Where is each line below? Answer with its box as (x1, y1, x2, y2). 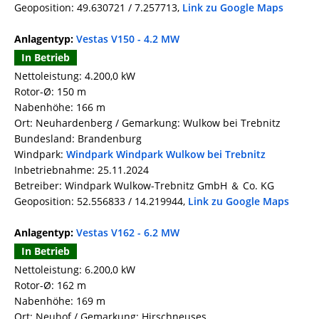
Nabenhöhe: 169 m (14, 294, 105, 308)
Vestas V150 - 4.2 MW (76, 32, 179, 46)
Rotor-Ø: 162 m (14, 278, 86, 293)
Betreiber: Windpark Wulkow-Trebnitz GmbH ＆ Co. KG (14, 179, 274, 193)
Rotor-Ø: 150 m (14, 85, 86, 99)
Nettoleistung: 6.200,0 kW (14, 263, 135, 277)
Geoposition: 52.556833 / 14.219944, (14, 194, 188, 209)
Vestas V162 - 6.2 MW (76, 226, 179, 240)
